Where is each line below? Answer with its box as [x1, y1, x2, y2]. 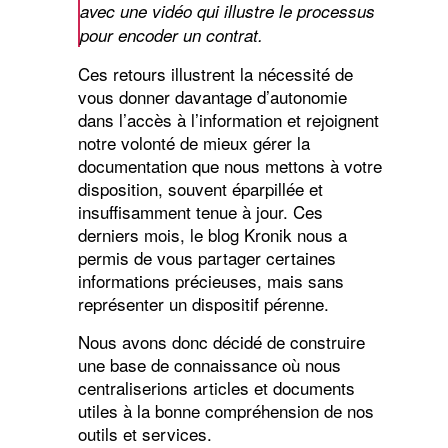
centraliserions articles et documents [77, 374, 355, 400]
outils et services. [77, 420, 212, 446]
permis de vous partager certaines [77, 244, 336, 270]
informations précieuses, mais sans [77, 267, 344, 293]
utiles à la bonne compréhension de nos [77, 397, 374, 423]
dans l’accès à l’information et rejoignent [77, 106, 379, 132]
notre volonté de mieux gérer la [77, 129, 310, 155]
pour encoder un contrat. [79, 22, 263, 47]
